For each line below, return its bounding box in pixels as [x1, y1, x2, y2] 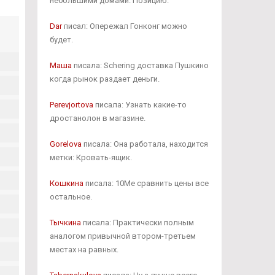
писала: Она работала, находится [81, 139, 208, 149]
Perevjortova [49, 100, 93, 109]
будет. [49, 35, 73, 44]
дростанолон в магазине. [49, 114, 145, 123]
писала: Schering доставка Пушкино [71, 61, 209, 70]
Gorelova [49, 139, 82, 149]
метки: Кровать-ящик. [49, 153, 132, 162]
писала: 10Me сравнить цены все [83, 179, 209, 188]
